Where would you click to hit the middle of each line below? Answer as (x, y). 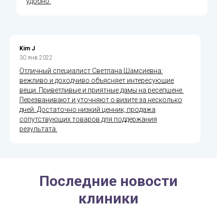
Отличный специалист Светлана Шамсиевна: (91, 70)
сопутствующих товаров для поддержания (88, 119)
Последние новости (108, 181)
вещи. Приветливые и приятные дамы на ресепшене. (101, 90)
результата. (38, 129)
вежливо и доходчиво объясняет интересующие (97, 80)
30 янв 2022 (36, 57)
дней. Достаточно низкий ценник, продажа (87, 109)
